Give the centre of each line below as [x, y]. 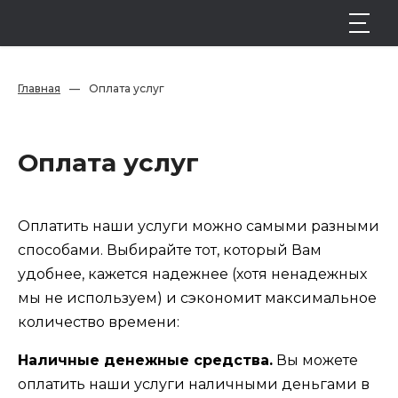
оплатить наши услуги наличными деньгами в [194, 384]
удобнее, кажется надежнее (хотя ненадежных [192, 274]
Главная [39, 88]
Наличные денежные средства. [145, 360]
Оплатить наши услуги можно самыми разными [199, 226]
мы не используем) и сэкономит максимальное [197, 298]
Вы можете [315, 360]
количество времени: [99, 322]
